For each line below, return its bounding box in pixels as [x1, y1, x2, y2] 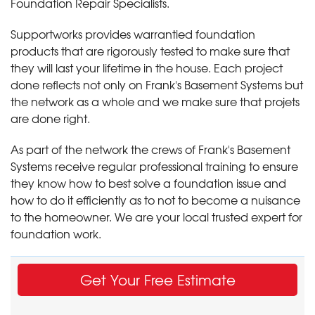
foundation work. [11, 224, 101, 242]
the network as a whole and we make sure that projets [11, 92, 300, 110]
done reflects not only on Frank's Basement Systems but [11, 75, 303, 93]
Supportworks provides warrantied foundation [11, 25, 255, 42]
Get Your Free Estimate [79, 269, 236, 290]
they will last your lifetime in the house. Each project [11, 58, 283, 76]
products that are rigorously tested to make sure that [11, 41, 290, 59]
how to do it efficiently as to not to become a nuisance [11, 191, 300, 208]
